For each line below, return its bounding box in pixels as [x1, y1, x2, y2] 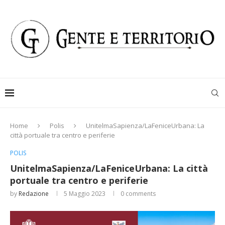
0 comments [121, 189, 156, 198]
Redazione [19, 189, 49, 198]
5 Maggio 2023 [64, 189, 105, 198]
